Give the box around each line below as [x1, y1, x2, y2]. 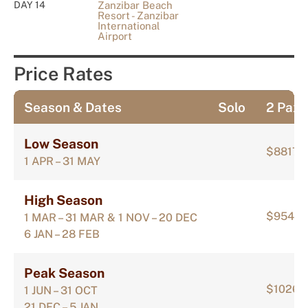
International [98, 19, 161, 32]
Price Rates [14, 62, 113, 85]
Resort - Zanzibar [98, 9, 179, 21]
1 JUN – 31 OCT [24, 283, 98, 297]
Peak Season [24, 265, 104, 280]
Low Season [24, 135, 98, 151]
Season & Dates [24, 99, 122, 115]
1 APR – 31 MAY [24, 154, 100, 168]
